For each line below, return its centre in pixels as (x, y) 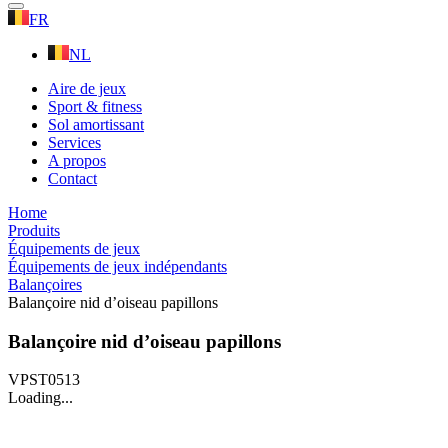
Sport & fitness (95, 106)
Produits (34, 230)
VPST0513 (44, 380)
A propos (77, 160)
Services (74, 142)
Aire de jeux (87, 88)
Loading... (40, 398)
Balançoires (45, 284)
